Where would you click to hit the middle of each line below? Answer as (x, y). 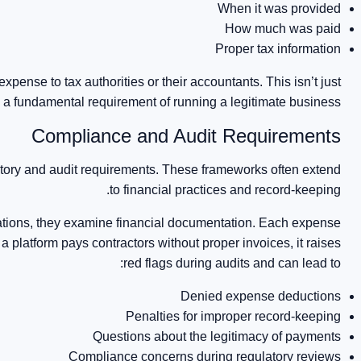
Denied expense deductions (261, 296)
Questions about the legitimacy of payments (217, 336)
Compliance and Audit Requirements (187, 136)
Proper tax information (278, 49)
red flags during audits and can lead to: (232, 263)
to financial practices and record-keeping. (226, 190)
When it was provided (280, 8)
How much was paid (283, 29)
